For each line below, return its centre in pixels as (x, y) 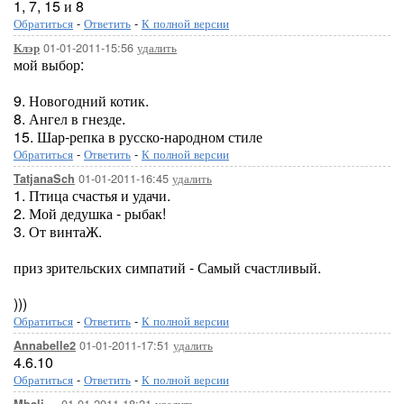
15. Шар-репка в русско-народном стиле (138, 137)
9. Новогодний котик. (81, 101)
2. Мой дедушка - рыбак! (90, 213)
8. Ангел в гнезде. (69, 119)
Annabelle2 (45, 345)
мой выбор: (49, 64)
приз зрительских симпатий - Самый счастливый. (167, 267)
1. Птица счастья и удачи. (92, 195)
